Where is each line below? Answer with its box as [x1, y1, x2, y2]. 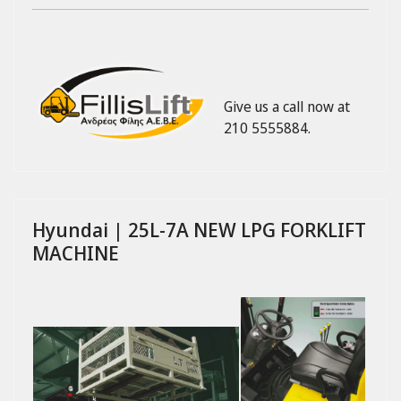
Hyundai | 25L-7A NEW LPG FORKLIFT [32, 215, 366, 243]
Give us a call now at [224, 96, 350, 116]
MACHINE [32, 238, 119, 266]
